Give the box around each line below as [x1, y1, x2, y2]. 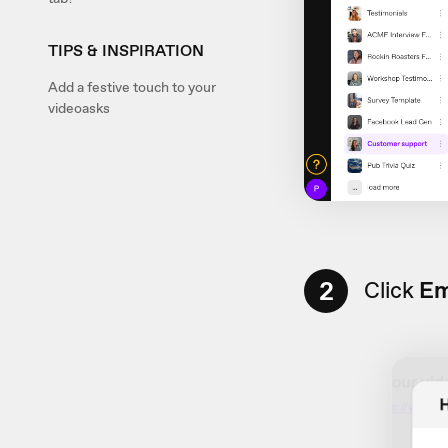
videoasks [48, 99, 110, 117]
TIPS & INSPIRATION [48, 40, 204, 61]
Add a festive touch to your [48, 78, 216, 96]
